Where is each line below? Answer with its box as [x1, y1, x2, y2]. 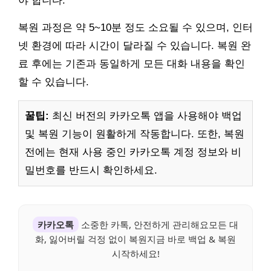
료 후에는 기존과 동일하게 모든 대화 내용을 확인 [18, 58, 245, 70]
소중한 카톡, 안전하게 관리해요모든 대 [79, 218, 238, 231]
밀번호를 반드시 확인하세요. [25, 165, 157, 177]
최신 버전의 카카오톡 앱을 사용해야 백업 [49, 110, 242, 122]
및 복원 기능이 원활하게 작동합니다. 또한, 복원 [25, 128, 244, 140]
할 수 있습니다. [18, 76, 89, 88]
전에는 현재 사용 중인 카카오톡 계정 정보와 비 [25, 146, 241, 158]
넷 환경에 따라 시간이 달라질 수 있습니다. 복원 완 [18, 40, 251, 52]
